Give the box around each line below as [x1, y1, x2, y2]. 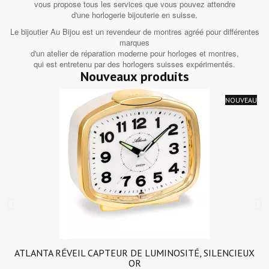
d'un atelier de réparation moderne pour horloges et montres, [30, 47, 239, 59]
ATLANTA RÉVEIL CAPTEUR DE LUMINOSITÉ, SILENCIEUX [14, 247, 255, 259]
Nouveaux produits [80, 68, 189, 85]
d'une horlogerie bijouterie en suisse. [71, 9, 198, 21]
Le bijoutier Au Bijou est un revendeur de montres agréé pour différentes [10, 26, 259, 38]
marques [119, 37, 150, 49]
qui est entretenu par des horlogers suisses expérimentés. [34, 58, 235, 70]
